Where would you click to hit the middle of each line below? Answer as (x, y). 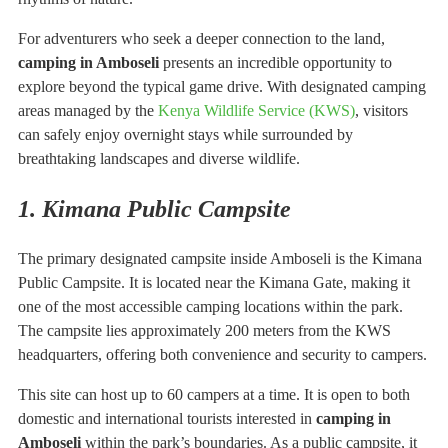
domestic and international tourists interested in (167, 418)
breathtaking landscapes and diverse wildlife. (159, 158)
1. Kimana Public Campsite (154, 208)
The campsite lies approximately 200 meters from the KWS (204, 330)
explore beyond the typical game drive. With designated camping (222, 86)
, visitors (381, 110)
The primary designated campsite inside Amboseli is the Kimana (220, 258)
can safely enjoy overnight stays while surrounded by (185, 134)
